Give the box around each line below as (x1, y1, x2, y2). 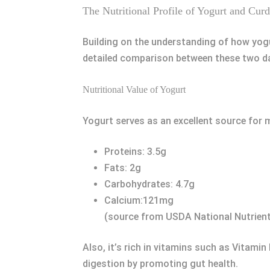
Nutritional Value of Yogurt (83, 84, 186, 95)
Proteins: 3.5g (104, 146, 166, 157)
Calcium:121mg (104, 195, 174, 206)
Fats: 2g (104, 162, 141, 174)
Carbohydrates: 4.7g (104, 178, 195, 190)
